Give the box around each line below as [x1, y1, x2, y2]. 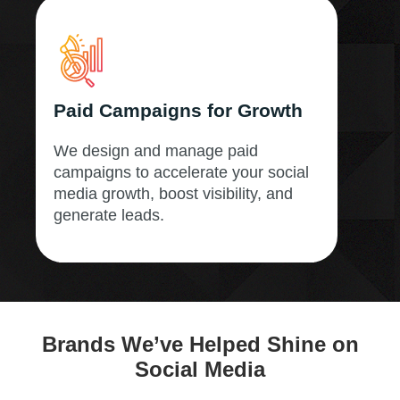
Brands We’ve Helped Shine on [41, 331, 359, 356]
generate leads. [54, 205, 164, 224]
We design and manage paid [54, 141, 258, 160]
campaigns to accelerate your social [54, 162, 309, 181]
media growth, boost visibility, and [54, 184, 293, 203]
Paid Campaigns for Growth [54, 99, 303, 121]
